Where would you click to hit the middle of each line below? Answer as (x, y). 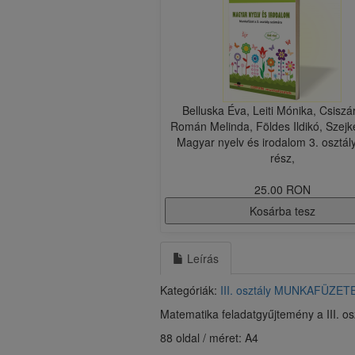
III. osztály (246, 290)
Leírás (201, 258)
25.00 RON (282, 189)
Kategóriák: (190, 290)
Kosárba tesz (282, 211)
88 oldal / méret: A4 (209, 338)
